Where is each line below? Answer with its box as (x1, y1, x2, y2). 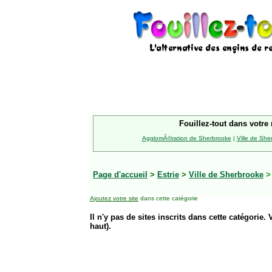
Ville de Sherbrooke (189, 170, 263, 179)
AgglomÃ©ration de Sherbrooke (141, 135, 231, 141)
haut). (90, 222, 111, 231)
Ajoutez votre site (90, 195, 138, 202)
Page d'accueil (93, 170, 148, 179)
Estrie (157, 170, 179, 179)
